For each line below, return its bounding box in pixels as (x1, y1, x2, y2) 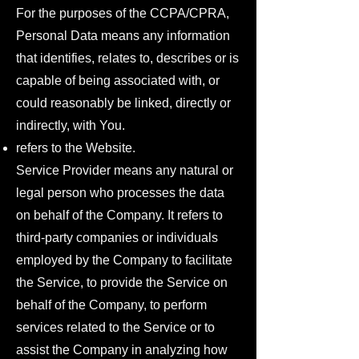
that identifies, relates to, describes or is (16, 51, 239, 65)
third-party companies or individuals (16, 231, 218, 244)
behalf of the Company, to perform (16, 298, 207, 312)
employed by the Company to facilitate (16, 253, 232, 267)
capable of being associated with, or (16, 74, 220, 87)
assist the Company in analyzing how (16, 343, 228, 357)
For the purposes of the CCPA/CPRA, (16, 6, 229, 20)
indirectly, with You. (16, 119, 125, 132)
